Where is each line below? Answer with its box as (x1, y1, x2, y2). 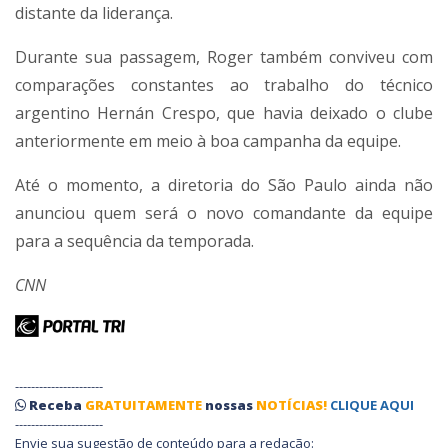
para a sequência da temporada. (15, 230, 254, 252)
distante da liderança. (15, 2, 173, 24)
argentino (15, 102, 98, 124)
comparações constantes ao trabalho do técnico (15, 74, 433, 96)
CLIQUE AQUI (330, 395, 414, 414)
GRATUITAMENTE (85, 395, 205, 414)
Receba (29, 395, 85, 414)
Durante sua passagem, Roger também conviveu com (15, 46, 433, 68)
